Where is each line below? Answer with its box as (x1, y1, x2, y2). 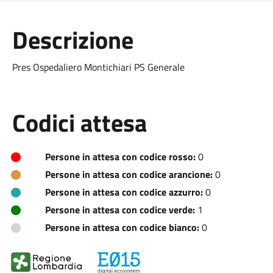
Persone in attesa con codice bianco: (44, 220, 199, 235)
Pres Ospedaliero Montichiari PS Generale (12, 60, 185, 74)
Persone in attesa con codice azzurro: (44, 185, 203, 199)
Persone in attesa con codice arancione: (44, 167, 213, 182)
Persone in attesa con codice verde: (44, 202, 195, 217)
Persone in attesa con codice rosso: (44, 149, 196, 164)
